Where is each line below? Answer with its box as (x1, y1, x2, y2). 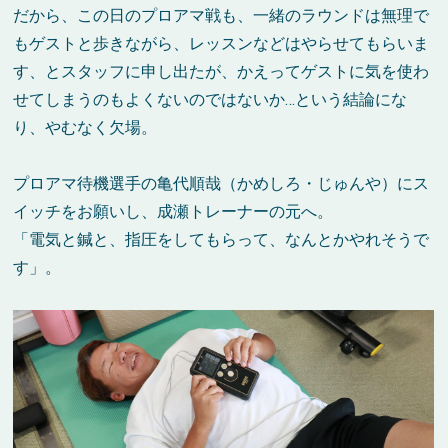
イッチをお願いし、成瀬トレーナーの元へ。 (13, 202, 334, 222)
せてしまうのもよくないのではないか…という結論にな (13, 90, 408, 110)
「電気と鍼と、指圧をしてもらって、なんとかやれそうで (13, 230, 430, 250)
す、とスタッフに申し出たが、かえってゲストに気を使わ (13, 62, 430, 82)
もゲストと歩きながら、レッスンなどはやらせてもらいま (13, 34, 430, 54)
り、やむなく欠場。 (13, 118, 158, 138)
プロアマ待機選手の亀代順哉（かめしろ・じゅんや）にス (13, 174, 430, 194)
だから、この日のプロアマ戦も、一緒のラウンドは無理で (13, 6, 430, 26)
